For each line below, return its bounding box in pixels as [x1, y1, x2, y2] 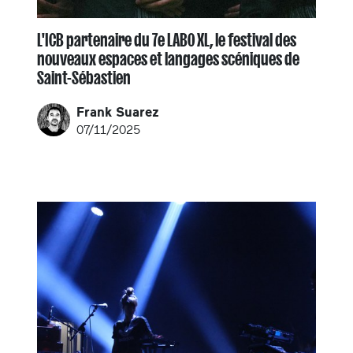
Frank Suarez [76, 105, 159, 119]
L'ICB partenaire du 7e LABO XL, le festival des [37, 30, 296, 50]
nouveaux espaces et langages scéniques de [37, 49, 299, 69]
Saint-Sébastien [37, 68, 131, 87]
